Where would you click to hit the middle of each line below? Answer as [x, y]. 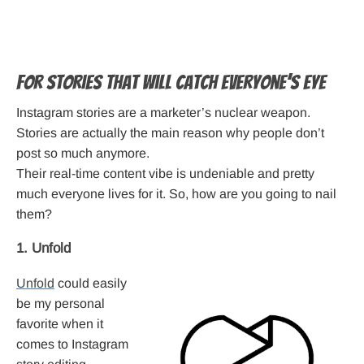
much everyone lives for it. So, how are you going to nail [176, 194]
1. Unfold [43, 249]
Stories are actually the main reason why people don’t [170, 133]
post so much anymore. [83, 154]
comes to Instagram [72, 344]
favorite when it [60, 324]
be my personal [61, 304]
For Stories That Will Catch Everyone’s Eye [171, 83]
